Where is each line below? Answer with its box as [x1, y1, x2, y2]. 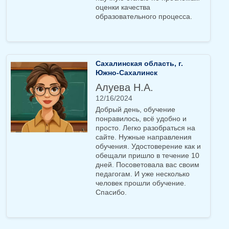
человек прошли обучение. [96, 179, 186, 188]
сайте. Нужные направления [96, 133, 192, 142]
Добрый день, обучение [96, 105, 175, 114]
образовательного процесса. [96, 12, 194, 21]
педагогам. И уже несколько [96, 170, 190, 178]
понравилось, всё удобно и [96, 114, 187, 123]
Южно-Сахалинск [96, 68, 157, 77]
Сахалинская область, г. [96, 59, 183, 68]
